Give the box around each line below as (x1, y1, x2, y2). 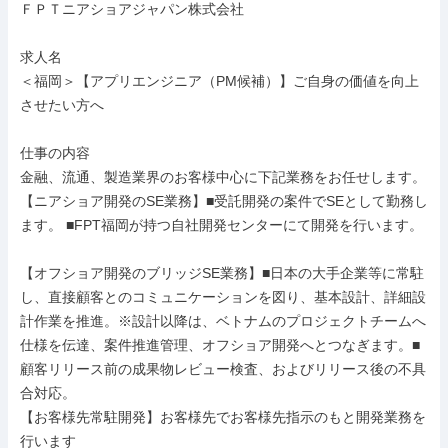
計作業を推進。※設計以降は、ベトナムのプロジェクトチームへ (20, 313, 426, 329)
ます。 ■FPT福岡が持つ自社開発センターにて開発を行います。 (20, 217, 423, 233)
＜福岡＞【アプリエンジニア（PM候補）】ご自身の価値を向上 (20, 73, 419, 89)
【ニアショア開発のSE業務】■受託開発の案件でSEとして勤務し (20, 193, 428, 209)
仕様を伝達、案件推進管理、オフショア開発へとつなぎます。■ (20, 337, 420, 353)
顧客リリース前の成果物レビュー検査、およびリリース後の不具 (20, 361, 426, 377)
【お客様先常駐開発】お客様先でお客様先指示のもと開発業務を (20, 409, 426, 425)
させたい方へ (20, 97, 104, 113)
